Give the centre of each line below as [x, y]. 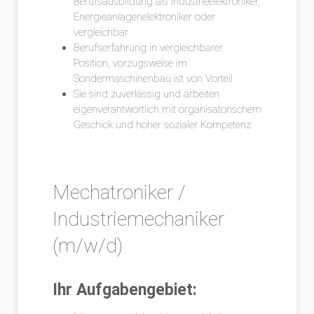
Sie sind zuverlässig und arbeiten [146, 94]
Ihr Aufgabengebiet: [125, 290]
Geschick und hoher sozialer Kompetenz [162, 125]
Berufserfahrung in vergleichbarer [148, 48]
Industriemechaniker [138, 219]
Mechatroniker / [119, 192]
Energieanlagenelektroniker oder [144, 17]
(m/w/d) [88, 246]
